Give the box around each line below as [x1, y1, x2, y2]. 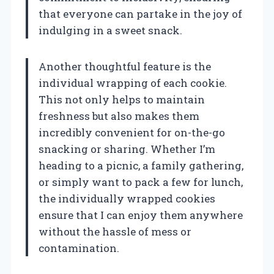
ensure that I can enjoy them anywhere [39, 207, 243, 222]
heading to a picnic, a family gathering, [39, 158, 243, 172]
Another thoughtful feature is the [39, 59, 211, 73]
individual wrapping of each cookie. [39, 75, 227, 90]
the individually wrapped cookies [39, 191, 215, 206]
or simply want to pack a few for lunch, [39, 174, 243, 189]
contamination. [39, 240, 119, 255]
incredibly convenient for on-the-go [39, 125, 225, 139]
